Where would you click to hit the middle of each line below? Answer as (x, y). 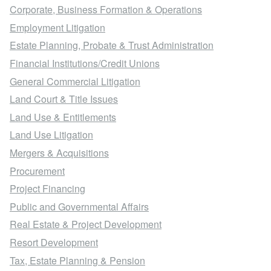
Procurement (37, 171)
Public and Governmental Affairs (79, 206)
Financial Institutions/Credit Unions (85, 63)
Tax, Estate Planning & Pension (77, 260)
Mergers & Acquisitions (59, 152)
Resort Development (54, 242)
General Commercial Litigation (75, 81)
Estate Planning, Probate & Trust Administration (112, 45)
